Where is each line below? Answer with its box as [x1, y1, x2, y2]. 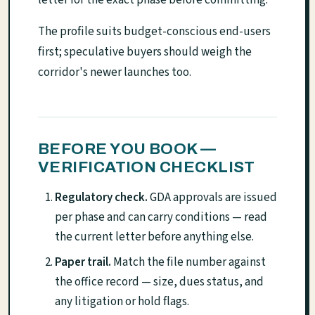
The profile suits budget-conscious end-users [38, 22, 271, 40]
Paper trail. [55, 253, 111, 271]
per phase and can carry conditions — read [55, 208, 267, 226]
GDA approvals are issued [148, 188, 277, 206]
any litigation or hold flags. [55, 292, 189, 310]
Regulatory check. [55, 188, 148, 206]
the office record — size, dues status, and [55, 273, 264, 290]
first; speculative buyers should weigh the [38, 43, 252, 60]
